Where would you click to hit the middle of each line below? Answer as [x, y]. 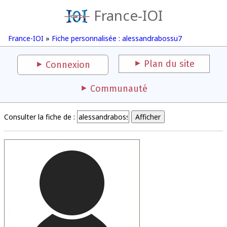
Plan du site [169, 64]
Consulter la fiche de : [40, 117]
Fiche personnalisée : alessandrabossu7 [117, 38]
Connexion [68, 65]
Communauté [119, 89]
